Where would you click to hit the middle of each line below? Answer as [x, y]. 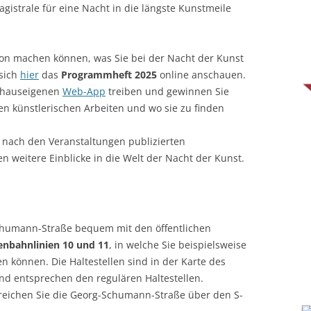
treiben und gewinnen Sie [167, 91]
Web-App [84, 91]
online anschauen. [201, 75]
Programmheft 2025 [109, 75]
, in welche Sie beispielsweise [178, 245]
